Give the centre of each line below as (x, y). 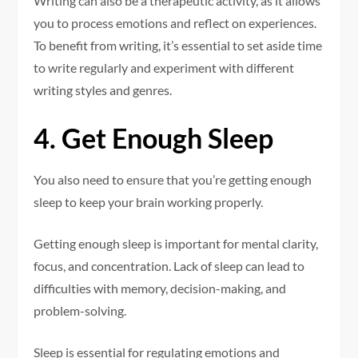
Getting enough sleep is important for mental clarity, (176, 244)
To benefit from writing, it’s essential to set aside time (178, 46)
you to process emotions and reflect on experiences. (175, 23)
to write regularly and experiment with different (164, 68)
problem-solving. (80, 311)
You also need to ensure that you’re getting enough (173, 180)
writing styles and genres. (103, 90)
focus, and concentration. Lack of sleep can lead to (169, 266)
